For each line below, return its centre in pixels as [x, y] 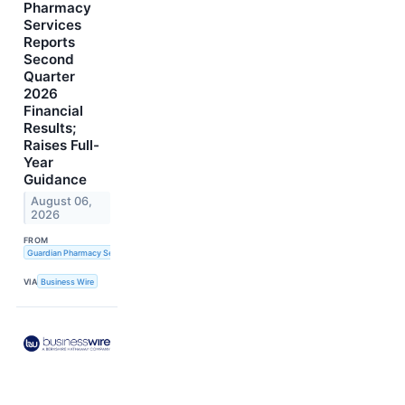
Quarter [49, 76]
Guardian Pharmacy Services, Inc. [90, 252]
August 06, [62, 201]
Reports [49, 42]
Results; [50, 127]
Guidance [55, 179]
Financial [53, 110]
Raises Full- [61, 145]
